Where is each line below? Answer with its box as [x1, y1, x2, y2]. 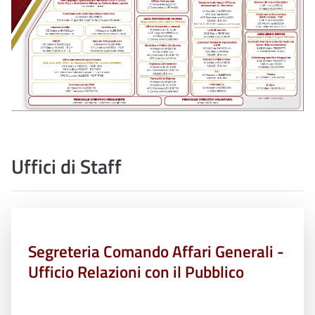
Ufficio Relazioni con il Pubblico [28, 259, 244, 284]
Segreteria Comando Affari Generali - [28, 239, 284, 264]
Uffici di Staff [11, 150, 122, 181]
